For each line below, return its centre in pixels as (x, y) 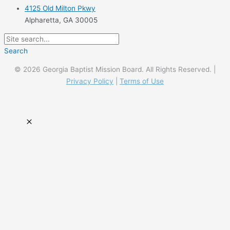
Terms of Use (142, 81)
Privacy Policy (90, 81)
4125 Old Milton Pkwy (60, 8)
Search (16, 51)
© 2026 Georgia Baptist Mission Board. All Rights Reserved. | (115, 70)
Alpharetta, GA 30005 (61, 20)
